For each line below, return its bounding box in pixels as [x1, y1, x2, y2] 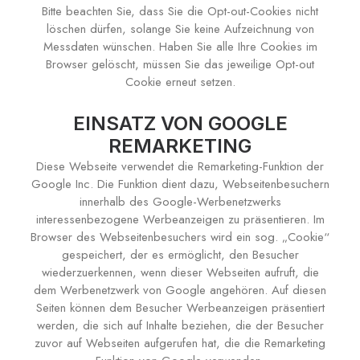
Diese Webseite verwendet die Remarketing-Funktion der [36, 157, 324, 175]
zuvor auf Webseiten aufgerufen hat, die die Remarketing [35, 334, 325, 352]
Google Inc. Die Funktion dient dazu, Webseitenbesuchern [31, 175, 329, 193]
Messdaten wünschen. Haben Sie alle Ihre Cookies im [43, 38, 317, 55]
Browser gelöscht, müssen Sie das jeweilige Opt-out [46, 55, 314, 73]
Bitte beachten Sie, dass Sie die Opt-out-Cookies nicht [42, 2, 318, 20]
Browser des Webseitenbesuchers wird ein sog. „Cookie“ [31, 228, 329, 246]
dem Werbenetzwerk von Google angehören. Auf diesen [34, 281, 326, 299]
